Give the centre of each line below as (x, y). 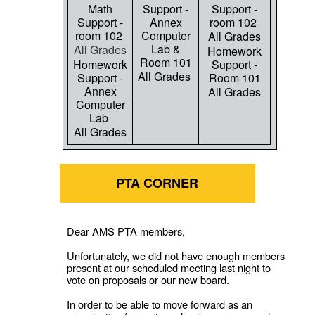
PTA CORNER (157, 183)
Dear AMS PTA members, (126, 231)
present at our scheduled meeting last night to (169, 268)
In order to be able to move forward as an (160, 304)
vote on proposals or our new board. (148, 280)
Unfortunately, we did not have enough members (176, 256)
